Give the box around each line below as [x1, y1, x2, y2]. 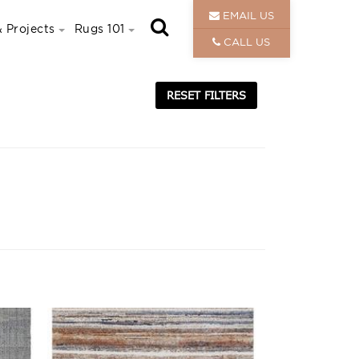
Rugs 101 [74, 22, 125, 34]
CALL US [220, 36, 271, 47]
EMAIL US [219, 10, 274, 21]
